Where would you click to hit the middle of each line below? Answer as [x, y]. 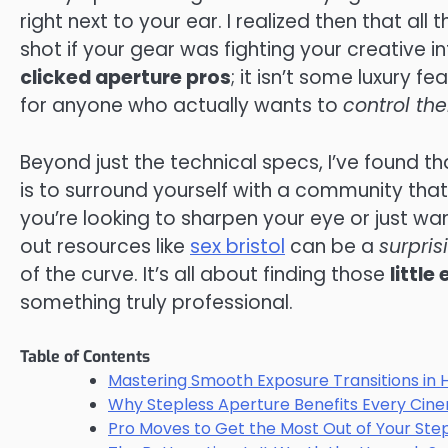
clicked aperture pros [125, 77]
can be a [332, 246]
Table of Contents [85, 357]
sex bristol [237, 246]
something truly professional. [156, 302]
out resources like [105, 246]
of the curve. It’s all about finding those [205, 274]
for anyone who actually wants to [181, 105]
